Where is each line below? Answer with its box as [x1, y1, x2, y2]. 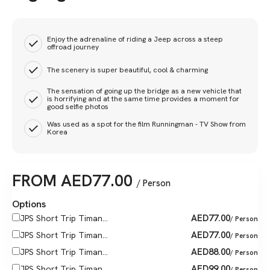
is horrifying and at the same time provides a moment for [47, 94, 239, 104]
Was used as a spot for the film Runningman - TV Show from [47, 119, 246, 129]
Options [12, 198, 46, 210]
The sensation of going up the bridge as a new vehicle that [47, 86, 242, 96]
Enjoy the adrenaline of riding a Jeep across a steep [47, 34, 223, 44]
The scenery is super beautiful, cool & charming [47, 64, 208, 75]
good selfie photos [47, 102, 108, 111]
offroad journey [47, 42, 99, 52]
